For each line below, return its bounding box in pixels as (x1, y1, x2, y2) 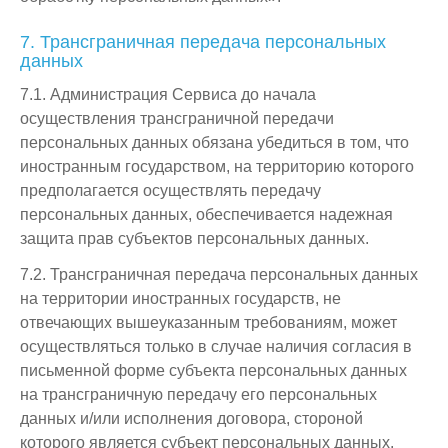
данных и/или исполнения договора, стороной (20, 410, 363, 427)
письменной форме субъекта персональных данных (20, 362, 407, 379)
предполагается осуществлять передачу (20, 182, 321, 199)
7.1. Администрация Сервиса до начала (20, 86, 316, 103)
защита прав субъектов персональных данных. (20, 230, 369, 247)
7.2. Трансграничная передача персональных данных (20, 266, 418, 283)
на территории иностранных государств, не (20, 290, 341, 307)
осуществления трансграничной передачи (20, 110, 334, 127)
